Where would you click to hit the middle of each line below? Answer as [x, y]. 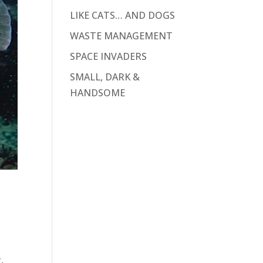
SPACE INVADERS [109, 56]
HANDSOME [98, 92]
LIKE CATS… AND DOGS [123, 15]
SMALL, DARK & [105, 77]
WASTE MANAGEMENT [122, 36]
